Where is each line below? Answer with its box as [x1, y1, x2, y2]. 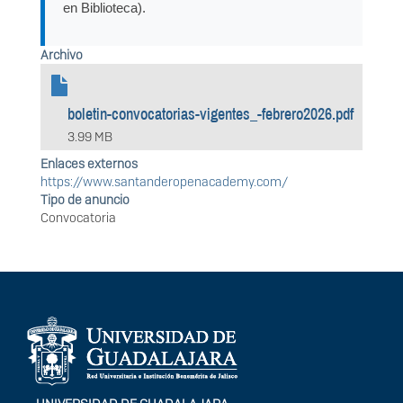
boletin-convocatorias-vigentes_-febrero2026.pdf [67, 105, 354, 124]
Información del [27, 304, 203, 336]
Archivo [40, 47, 83, 64]
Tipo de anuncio [40, 191, 130, 208]
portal [27, 330, 93, 363]
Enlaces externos [40, 155, 138, 172]
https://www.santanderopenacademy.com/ [40, 173, 288, 190]
